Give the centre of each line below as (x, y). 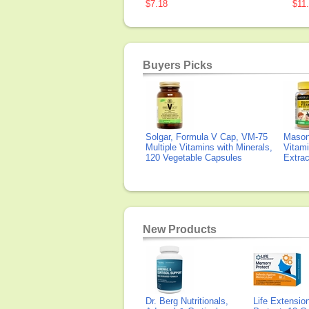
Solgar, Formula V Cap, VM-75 (207, 137)
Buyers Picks (178, 65)
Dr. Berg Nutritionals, (187, 301)
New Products (180, 229)
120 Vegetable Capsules (194, 158)
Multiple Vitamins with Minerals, (209, 147)
